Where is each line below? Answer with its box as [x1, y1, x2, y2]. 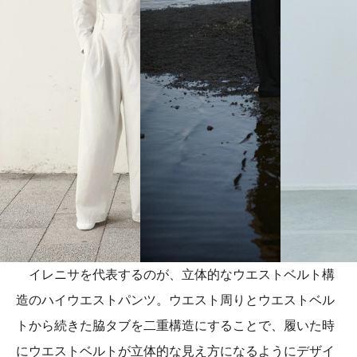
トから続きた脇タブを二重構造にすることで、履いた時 [16, 318, 335, 332]
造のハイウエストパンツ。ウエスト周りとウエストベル [16, 292, 335, 307]
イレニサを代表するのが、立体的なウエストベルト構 [16, 267, 335, 281]
